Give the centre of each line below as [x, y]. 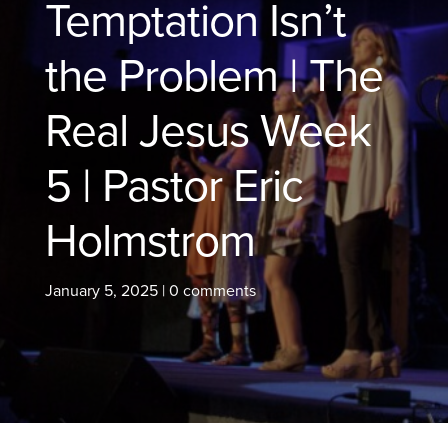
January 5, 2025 [101, 290]
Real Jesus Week [207, 131]
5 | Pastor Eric [173, 186]
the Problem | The [213, 76]
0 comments [212, 290]
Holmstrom [149, 241]
